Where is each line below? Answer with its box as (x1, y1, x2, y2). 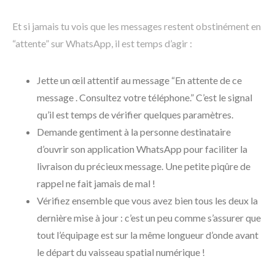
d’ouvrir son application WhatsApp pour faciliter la (37, 142, 247, 155)
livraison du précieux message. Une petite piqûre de (37, 160, 250, 172)
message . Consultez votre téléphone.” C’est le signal (37, 91, 252, 103)
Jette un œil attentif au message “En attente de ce (37, 74, 242, 86)
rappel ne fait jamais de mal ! (37, 177, 155, 189)
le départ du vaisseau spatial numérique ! (37, 246, 205, 258)
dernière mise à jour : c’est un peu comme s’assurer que (37, 211, 261, 223)
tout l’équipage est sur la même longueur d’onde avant (37, 228, 258, 241)
